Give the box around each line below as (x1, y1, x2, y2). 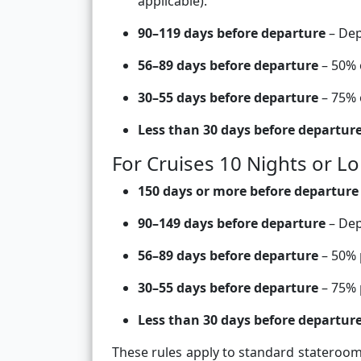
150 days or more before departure (138, 182, 359, 201)
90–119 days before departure (138, 24, 326, 43)
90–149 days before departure (138, 214, 326, 233)
